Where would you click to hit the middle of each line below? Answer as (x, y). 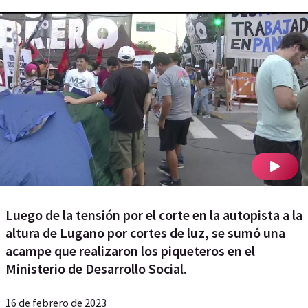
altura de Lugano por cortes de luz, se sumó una (145, 233)
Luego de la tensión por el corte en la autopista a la (154, 215)
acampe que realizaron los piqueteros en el (130, 251)
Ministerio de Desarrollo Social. (96, 268)
